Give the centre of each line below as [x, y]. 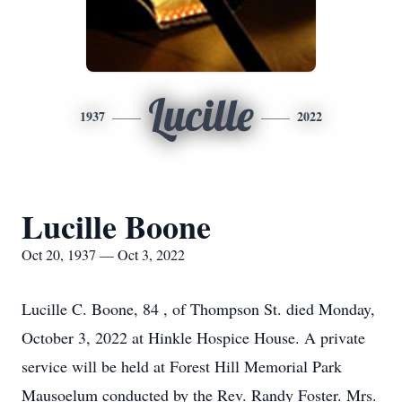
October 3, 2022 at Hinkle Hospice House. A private [193, 337]
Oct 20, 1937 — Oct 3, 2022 [103, 254]
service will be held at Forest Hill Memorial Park [182, 366]
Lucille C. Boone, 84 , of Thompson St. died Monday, [198, 309]
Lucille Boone [116, 226]
